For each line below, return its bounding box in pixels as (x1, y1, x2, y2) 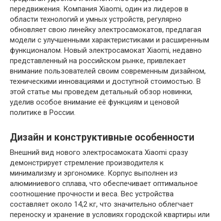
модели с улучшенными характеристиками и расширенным (10, 36, 209, 44)
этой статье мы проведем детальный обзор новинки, (10, 87, 192, 96)
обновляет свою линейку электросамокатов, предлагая (10, 25, 201, 34)
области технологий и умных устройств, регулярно (10, 15, 182, 24)
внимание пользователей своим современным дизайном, (10, 67, 206, 75)
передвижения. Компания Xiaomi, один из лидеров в (10, 4, 188, 13)
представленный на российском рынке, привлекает (10, 56, 186, 65)
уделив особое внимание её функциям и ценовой (10, 98, 179, 107)
